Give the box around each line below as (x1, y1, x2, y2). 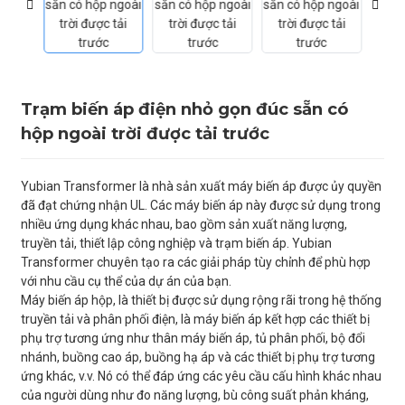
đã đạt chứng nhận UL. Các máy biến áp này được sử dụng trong (20, 198, 381, 212)
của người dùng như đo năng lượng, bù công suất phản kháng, (20, 388, 369, 402)
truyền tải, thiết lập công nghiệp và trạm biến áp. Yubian (20, 236, 332, 250)
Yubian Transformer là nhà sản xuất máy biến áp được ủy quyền (20, 179, 381, 193)
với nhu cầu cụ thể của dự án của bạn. (20, 274, 231, 288)
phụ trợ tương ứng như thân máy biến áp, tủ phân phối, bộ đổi (20, 331, 365, 345)
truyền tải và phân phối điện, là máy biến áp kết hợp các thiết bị (20, 312, 370, 326)
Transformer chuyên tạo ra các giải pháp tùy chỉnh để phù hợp (20, 255, 371, 269)
